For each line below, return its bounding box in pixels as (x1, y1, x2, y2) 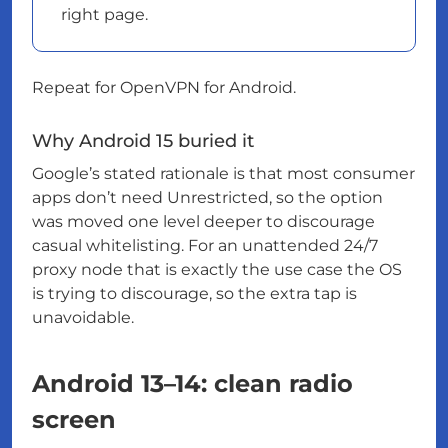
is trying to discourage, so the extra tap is (32, 284, 357, 304)
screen (32, 405, 116, 435)
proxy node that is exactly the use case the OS (32, 260, 402, 280)
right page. (61, 5, 148, 25)
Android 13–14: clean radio (32, 369, 353, 399)
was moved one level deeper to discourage (32, 212, 375, 232)
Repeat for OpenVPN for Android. (32, 78, 296, 98)
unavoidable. (32, 308, 134, 328)
